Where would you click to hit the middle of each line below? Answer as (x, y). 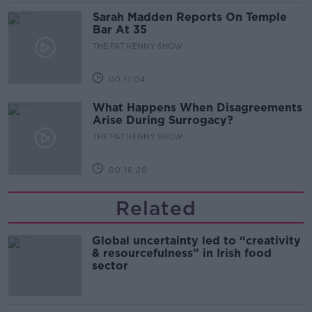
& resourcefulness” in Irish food (182, 253)
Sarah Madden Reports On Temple (190, 17)
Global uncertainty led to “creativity (196, 240)
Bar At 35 (120, 29)
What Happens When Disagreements (197, 107)
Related (156, 208)
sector (110, 265)
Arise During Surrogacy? (163, 120)
